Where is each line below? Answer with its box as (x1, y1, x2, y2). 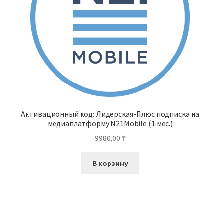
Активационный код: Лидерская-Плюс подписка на (21, 109, 199, 119)
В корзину (92, 158, 128, 168)
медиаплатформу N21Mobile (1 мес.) (47, 118, 173, 128)
